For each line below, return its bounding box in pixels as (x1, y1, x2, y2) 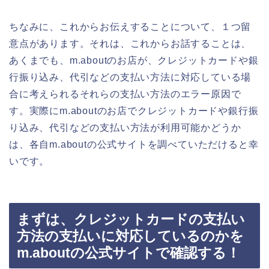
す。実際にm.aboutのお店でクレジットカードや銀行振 (9, 106, 259, 116)
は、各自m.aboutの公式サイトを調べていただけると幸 (9, 139, 259, 150)
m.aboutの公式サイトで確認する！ (17, 244, 240, 261)
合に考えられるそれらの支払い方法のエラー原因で (9, 89, 241, 100)
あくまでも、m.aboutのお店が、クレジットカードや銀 (9, 55, 259, 66)
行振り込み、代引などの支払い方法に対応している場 (9, 72, 252, 83)
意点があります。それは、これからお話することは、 (9, 38, 252, 49)
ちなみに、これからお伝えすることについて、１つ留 (9, 22, 252, 32)
